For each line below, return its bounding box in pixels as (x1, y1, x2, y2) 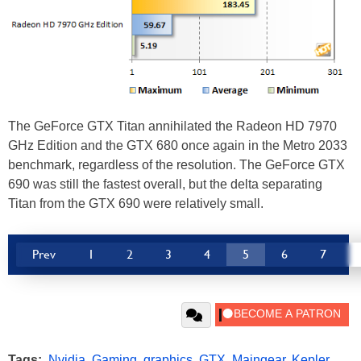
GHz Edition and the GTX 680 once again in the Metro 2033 (8, 139, 347, 152)
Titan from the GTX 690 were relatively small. (8, 197, 263, 210)
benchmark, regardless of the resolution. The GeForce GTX (8, 158, 345, 172)
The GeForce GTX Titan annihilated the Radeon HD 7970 (8, 119, 337, 133)
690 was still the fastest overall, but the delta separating (8, 177, 322, 191)
